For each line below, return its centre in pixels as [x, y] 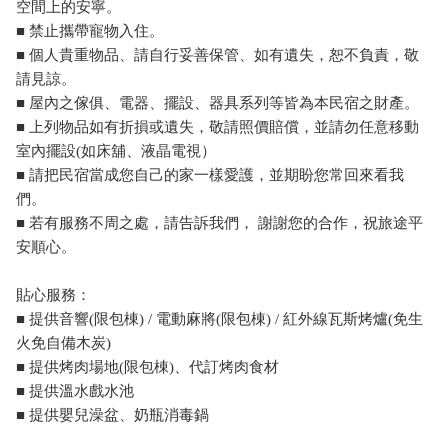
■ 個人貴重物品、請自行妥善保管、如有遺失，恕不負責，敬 [217, 54]
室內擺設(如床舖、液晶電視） [116, 150]
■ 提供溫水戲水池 [75, 390]
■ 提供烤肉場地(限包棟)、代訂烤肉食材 [147, 366]
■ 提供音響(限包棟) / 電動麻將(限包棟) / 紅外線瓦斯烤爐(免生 [219, 318]
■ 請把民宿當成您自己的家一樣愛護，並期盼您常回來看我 [210, 174]
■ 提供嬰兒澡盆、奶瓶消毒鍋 [112, 414]
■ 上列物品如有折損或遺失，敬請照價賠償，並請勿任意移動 [217, 126]
